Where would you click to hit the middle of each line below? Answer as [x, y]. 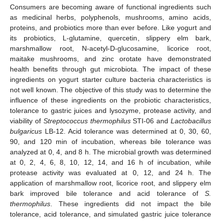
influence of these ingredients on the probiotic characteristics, [110, 100]
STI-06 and [151, 121]
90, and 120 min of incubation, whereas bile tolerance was [110, 141]
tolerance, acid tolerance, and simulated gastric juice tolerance [110, 214]
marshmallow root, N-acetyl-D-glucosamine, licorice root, [110, 48]
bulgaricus [26, 131]
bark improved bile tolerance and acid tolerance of [107, 193]
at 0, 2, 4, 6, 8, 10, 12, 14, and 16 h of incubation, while [110, 162]
